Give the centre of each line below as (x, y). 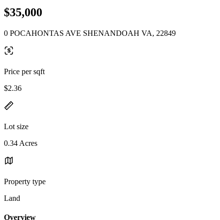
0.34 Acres (21, 143)
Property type (25, 181)
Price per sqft (24, 71)
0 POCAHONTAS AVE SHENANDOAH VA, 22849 (90, 33)
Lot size (16, 126)
